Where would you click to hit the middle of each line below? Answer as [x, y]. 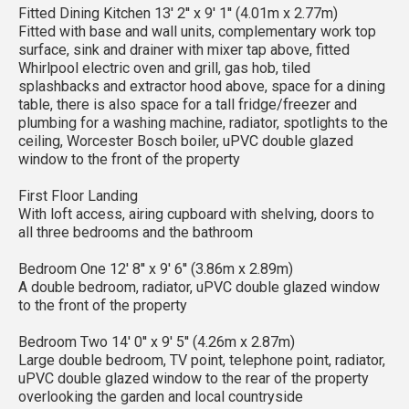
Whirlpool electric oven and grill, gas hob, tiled [164, 68]
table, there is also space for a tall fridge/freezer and [188, 104]
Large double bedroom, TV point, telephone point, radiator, [202, 360]
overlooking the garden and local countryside [161, 396]
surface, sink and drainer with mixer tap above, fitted [184, 49]
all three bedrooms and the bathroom [136, 232]
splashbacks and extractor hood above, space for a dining [202, 86]
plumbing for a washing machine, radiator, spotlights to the [203, 122]
